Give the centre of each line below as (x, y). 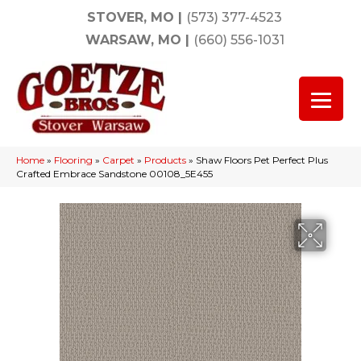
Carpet (118, 160)
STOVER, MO (131, 17)
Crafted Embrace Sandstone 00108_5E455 (114, 174)
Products (165, 160)
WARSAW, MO (133, 40)
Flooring (73, 160)
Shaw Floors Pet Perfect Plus (262, 160)
